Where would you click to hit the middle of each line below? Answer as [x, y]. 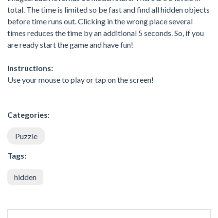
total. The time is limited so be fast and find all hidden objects [109, 9]
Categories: [28, 114]
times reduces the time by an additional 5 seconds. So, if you [106, 33]
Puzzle [26, 136]
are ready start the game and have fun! [70, 44]
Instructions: [30, 68]
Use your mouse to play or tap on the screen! [81, 79]
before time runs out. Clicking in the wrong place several [100, 21]
